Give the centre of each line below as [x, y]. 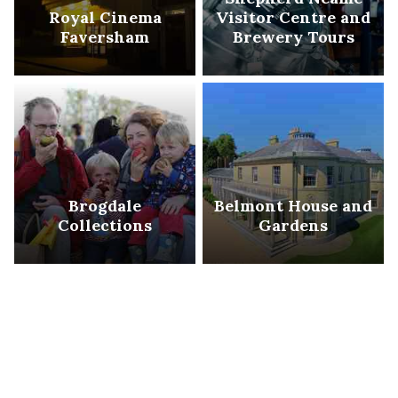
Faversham [105, 36]
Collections [105, 225]
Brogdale [105, 205]
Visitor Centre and [293, 17]
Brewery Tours [293, 36]
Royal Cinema [105, 17]
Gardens [293, 225]
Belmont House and [293, 205]
